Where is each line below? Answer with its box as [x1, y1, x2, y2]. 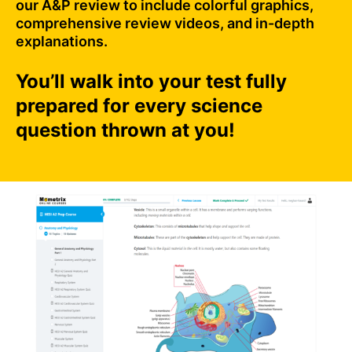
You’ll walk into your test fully [16, 70, 287, 93]
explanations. [16, 33, 108, 50]
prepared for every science [16, 94, 262, 118]
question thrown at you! [16, 119, 235, 142]
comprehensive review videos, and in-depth [16, 15, 314, 32]
